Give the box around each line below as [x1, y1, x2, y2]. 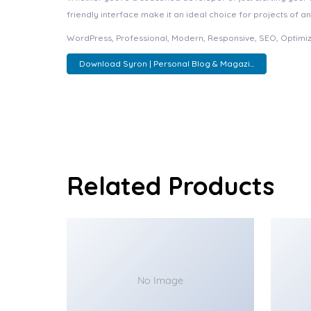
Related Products [67, 170, 274, 202]
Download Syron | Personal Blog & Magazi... [78, 58, 254, 69]
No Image [137, 274, 183, 287]
